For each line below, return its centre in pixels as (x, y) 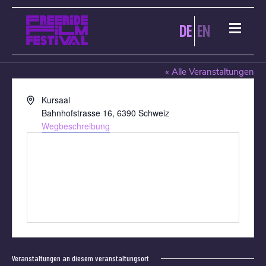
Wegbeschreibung (75, 126)
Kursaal (56, 100)
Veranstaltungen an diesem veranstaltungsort (80, 258)
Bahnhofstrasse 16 (77, 113)
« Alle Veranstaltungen (210, 72)
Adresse (42, 99)
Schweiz (153, 113)
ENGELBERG (53, 55)
